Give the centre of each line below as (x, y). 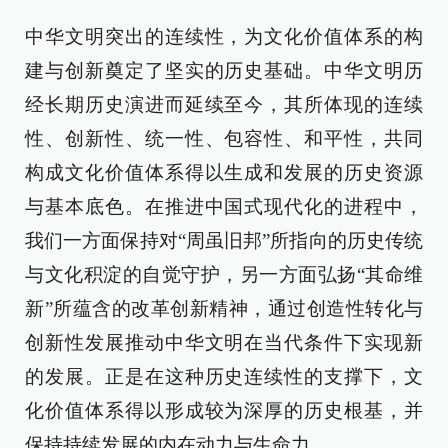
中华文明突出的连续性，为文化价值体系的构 (224, 36)
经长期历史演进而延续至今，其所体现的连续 (224, 104)
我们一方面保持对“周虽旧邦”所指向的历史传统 (224, 240)
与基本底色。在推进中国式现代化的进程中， (224, 206)
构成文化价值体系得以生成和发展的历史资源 (224, 172)
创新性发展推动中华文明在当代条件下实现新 (224, 342)
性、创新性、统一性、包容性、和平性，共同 (224, 138)
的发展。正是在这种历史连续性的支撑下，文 (224, 376)
